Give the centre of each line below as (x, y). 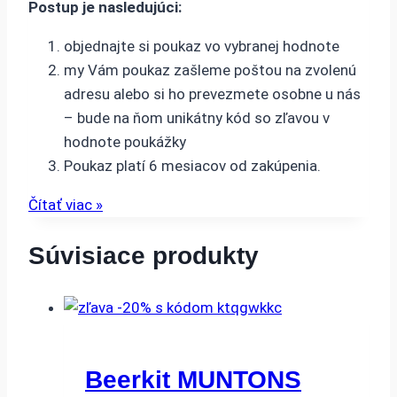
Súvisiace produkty (144, 256)
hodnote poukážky (125, 142)
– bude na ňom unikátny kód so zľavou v (197, 118)
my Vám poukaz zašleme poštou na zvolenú (210, 70)
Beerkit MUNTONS (193, 379)
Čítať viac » (66, 205)
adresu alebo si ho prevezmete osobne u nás (212, 94)
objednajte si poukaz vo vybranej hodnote (202, 47)
